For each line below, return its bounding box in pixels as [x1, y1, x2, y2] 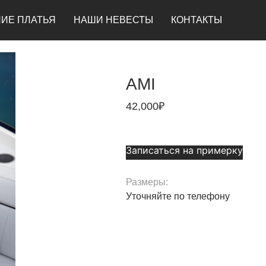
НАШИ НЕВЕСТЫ [73, 15, 153, 25]
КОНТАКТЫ [170, 15, 222, 25]
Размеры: [126, 177, 168, 188]
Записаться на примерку [126, 144, 243, 157]
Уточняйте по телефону [126, 191, 230, 202]
